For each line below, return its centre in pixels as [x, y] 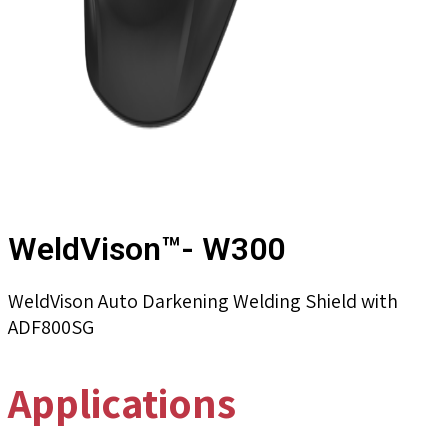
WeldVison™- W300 [146, 249]
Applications [122, 402]
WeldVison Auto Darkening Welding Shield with [203, 301]
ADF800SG [51, 327]
